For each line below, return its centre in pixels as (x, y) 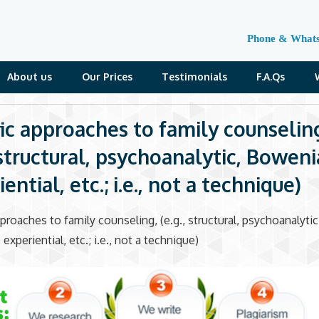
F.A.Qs (271, 76)
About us (30, 76)
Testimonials (195, 76)
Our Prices (107, 76)
